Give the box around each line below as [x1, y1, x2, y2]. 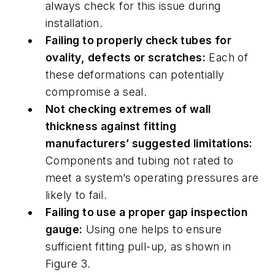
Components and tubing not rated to [45, 153, 234, 167]
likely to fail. [45, 188, 107, 201]
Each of [206, 50, 249, 64]
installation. [45, 16, 103, 29]
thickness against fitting [45, 119, 176, 133]
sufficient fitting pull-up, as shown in [45, 239, 231, 253]
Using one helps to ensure [82, 222, 222, 236]
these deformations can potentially [45, 68, 225, 81]
